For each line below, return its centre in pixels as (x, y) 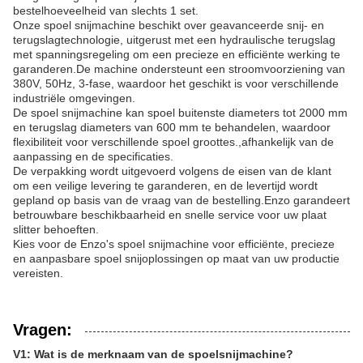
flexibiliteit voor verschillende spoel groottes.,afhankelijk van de (173, 142)
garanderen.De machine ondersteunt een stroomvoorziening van (179, 69)
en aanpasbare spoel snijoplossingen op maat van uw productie (176, 258)
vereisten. (38, 273)
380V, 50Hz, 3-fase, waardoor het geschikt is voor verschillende (176, 83)
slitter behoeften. (56, 229)
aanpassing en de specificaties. (93, 156)
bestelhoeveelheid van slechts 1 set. (106, 11)
